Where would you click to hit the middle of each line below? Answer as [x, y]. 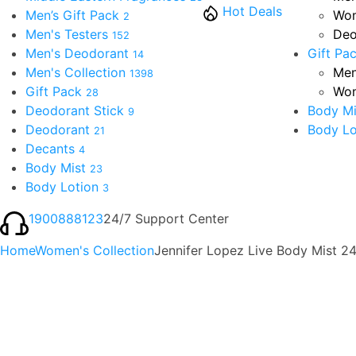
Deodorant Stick [77, 110]
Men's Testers [69, 34]
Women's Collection [95, 250]
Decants [52, 148]
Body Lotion [64, 186]
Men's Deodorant [79, 53]
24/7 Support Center [166, 218]
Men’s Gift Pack [74, 15]
